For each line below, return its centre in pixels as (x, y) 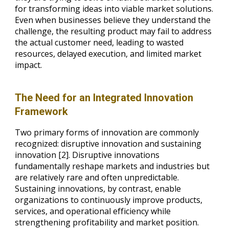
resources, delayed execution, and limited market (108, 54)
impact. (29, 65)
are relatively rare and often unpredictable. (97, 177)
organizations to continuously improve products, (109, 200)
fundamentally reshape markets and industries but (112, 166)
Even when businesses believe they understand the (113, 20)
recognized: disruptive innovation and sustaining (108, 144)
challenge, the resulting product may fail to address (113, 31)
